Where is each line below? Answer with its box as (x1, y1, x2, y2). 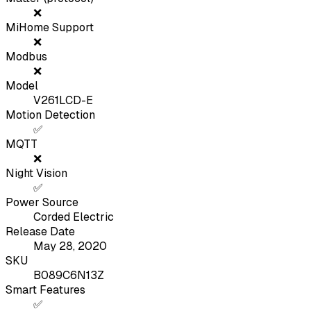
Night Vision (6, 166, 67, 181)
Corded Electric (33, 210, 114, 225)
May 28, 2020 (33, 239, 107, 254)
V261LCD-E (33, 93, 93, 108)
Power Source (6, 195, 78, 210)
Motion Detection (6, 108, 95, 123)
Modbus (6, 49, 47, 65)
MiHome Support (6, 20, 94, 35)
